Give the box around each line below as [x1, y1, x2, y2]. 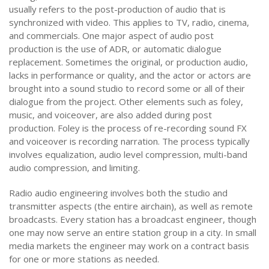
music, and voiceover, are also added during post [9, 109, 212, 121]
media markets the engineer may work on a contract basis [9, 240, 249, 252]
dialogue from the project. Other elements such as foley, [9, 95, 243, 107]
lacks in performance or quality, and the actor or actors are [9, 69, 251, 81]
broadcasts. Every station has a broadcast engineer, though [9, 213, 256, 225]
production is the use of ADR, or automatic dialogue [9, 43, 222, 55]
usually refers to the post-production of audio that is [9, 3, 226, 15]
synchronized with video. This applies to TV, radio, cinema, [9, 16, 249, 28]
